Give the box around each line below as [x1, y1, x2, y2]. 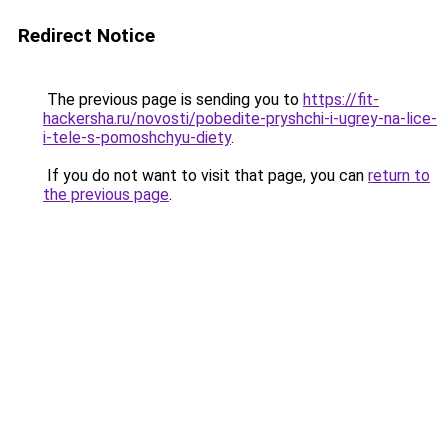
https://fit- [303, 90, 379, 109]
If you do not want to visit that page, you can [43, 166, 368, 185]
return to [368, 166, 430, 185]
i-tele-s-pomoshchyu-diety [43, 128, 231, 147]
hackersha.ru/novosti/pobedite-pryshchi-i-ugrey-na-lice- [43, 109, 437, 128]
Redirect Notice [18, 24, 155, 47]
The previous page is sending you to [43, 90, 303, 109]
